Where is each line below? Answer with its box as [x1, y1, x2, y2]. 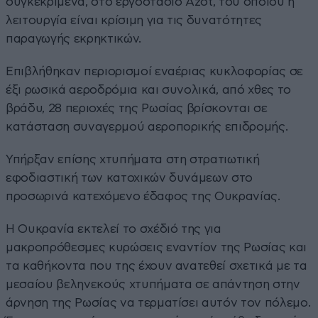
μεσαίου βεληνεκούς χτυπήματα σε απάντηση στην [6, 278, 300, 290]
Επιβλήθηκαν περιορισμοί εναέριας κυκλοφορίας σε [6, 65, 304, 77]
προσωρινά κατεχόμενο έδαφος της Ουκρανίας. [6, 190, 280, 202]
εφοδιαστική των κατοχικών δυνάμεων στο [6, 171, 253, 184]
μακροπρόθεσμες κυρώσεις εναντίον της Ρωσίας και [6, 241, 307, 253]
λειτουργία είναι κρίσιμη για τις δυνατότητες [6, 13, 263, 26]
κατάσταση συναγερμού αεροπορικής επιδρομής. [6, 120, 288, 133]
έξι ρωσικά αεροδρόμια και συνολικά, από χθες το [6, 83, 292, 96]
